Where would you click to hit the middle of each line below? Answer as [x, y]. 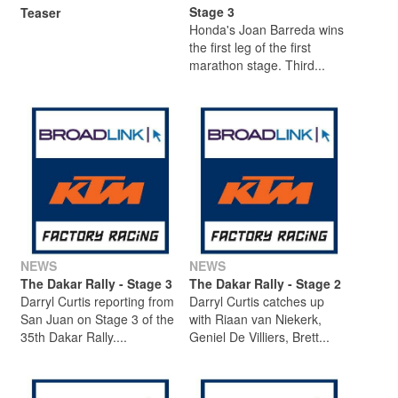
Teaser [40, 13]
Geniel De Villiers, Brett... [259, 336]
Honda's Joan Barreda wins [267, 29]
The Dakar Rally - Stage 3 [96, 283]
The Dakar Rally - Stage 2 [265, 283]
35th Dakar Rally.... [74, 336]
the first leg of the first [250, 47]
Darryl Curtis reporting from [97, 301]
